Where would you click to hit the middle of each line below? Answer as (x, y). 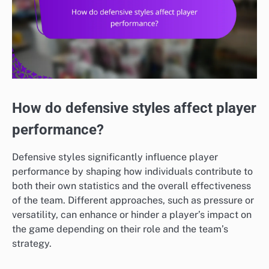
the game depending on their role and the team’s (120, 229)
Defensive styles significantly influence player (115, 157)
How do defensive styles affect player (134, 108)
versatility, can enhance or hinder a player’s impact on (132, 215)
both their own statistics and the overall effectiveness (131, 186)
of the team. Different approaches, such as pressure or (133, 201)
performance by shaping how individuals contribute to (132, 172)
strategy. (32, 244)
